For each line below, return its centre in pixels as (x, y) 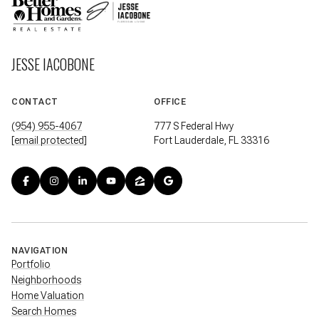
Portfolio (31, 264)
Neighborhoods (46, 279)
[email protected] (49, 141)
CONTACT (35, 102)
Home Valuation (48, 295)
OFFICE (170, 102)
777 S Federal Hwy (194, 126)
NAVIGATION (40, 250)
